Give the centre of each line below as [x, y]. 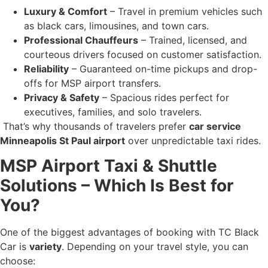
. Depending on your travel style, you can [155, 246]
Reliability [46, 68]
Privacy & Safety [62, 97]
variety [45, 246]
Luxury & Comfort [66, 11]
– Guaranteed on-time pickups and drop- [163, 68]
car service [215, 126]
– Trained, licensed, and [193, 40]
